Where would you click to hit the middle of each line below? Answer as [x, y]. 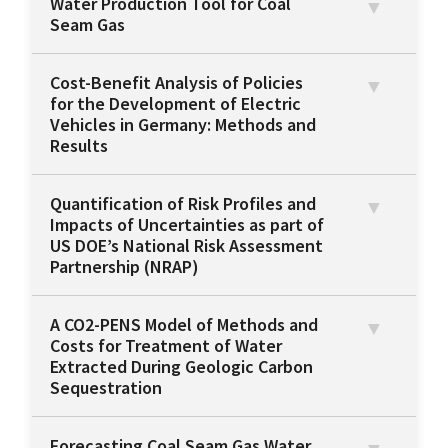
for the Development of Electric [175, 104]
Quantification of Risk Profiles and [183, 204]
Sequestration [106, 388]
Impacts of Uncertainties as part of [187, 225]
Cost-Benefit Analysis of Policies [176, 83]
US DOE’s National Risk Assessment [186, 246]
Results [79, 146]
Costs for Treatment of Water [166, 346]
